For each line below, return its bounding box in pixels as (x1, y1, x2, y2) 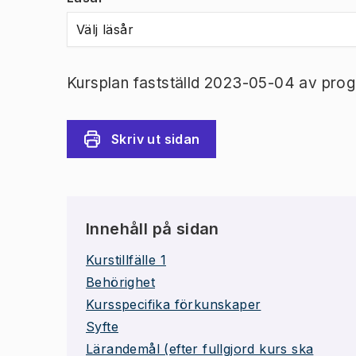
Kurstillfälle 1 (86, 252, 166, 268)
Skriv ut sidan (111, 131, 200, 147)
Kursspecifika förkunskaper (86, 296, 261, 312)
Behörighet (86, 274, 155, 290)
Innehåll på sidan (86, 219, 219, 238)
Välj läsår (76, 21, 133, 37)
